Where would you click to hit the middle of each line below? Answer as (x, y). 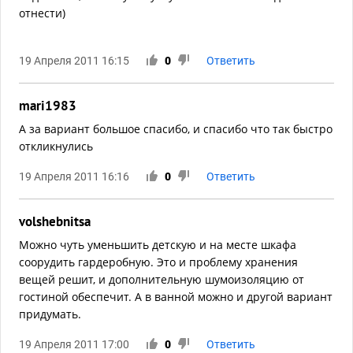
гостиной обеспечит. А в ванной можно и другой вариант (176, 297)
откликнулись (56, 147)
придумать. (50, 314)
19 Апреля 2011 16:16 (74, 177)
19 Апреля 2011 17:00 (74, 345)
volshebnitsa (55, 222)
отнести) (42, 13)
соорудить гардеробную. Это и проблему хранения (158, 262)
